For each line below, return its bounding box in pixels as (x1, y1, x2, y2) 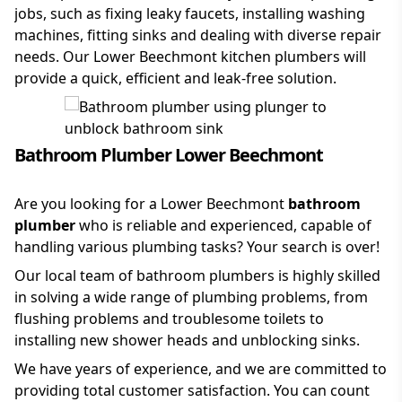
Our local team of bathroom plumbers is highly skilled (14, 266, 380, 286)
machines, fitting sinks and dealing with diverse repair (14, 25, 381, 46)
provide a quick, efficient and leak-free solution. (14, 68, 336, 89)
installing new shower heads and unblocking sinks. (14, 330, 360, 351)
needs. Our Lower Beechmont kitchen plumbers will (14, 47, 366, 67)
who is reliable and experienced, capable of (75, 215, 371, 236)
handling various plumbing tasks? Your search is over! (14, 237, 380, 258)
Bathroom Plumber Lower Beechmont (14, 143, 323, 168)
